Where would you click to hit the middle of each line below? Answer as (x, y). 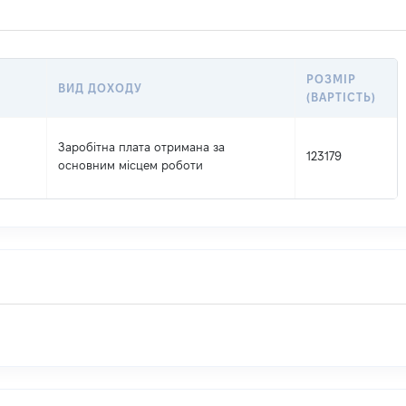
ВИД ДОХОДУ (101, 88)
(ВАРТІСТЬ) (342, 97)
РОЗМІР (332, 79)
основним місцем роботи (130, 165)
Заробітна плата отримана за (141, 147)
